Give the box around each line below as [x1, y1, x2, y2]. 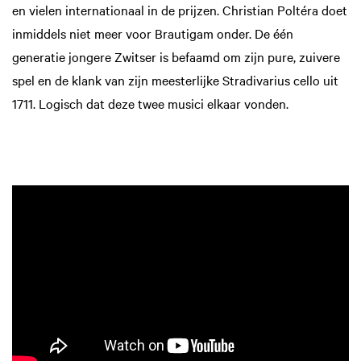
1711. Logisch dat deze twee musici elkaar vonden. [12, 93, 288, 112]
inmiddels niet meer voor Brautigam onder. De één [12, 23, 293, 42]
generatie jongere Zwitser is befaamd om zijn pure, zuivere [12, 47, 340, 65]
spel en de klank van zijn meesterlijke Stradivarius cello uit [12, 70, 338, 89]
